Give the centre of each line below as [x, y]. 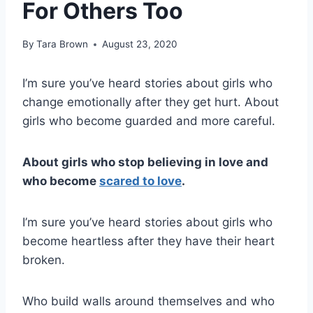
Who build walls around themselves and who [148, 301]
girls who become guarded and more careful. [149, 121]
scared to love [140, 181]
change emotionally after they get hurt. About [151, 102]
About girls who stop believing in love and [145, 162]
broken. [44, 260]
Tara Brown [63, 44]
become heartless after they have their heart [148, 241]
